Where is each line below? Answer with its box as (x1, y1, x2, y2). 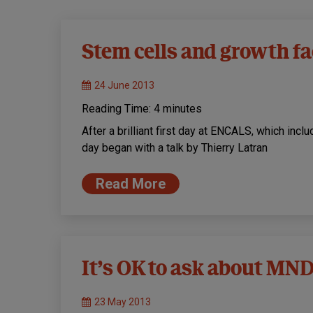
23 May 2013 (94, 296, 151, 308)
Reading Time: (82, 102, 154, 116)
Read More (96, 175, 166, 193)
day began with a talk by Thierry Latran (82, 141, 268, 155)
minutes (163, 102, 202, 116)
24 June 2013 (94, 80, 154, 92)
